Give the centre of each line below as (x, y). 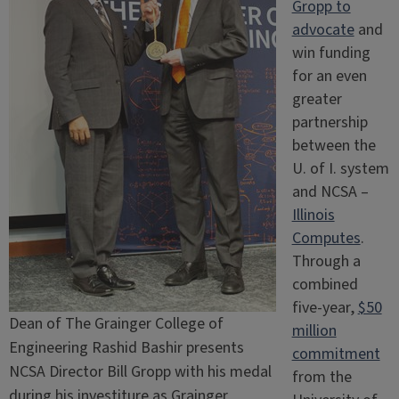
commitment (336, 354)
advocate (323, 29)
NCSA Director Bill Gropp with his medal (140, 371)
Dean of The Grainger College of (116, 323)
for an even (329, 76)
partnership (330, 122)
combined (325, 284)
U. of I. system (340, 168)
